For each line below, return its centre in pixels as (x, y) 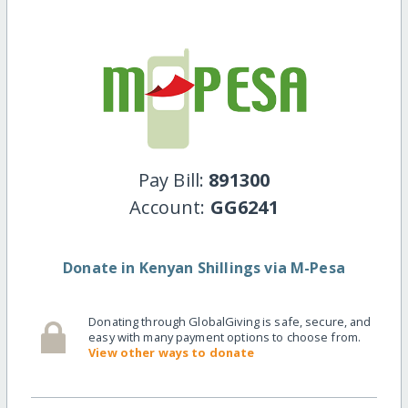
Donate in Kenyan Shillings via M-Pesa (204, 268)
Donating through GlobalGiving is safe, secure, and (230, 322)
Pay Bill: (173, 180)
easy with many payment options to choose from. (225, 337)
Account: (170, 208)
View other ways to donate (172, 353)
